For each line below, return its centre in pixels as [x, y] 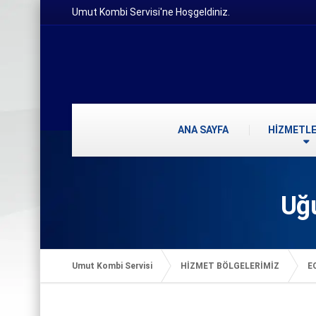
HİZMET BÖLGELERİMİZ [230, 266]
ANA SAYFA [203, 130]
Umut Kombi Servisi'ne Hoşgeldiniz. [151, 12]
